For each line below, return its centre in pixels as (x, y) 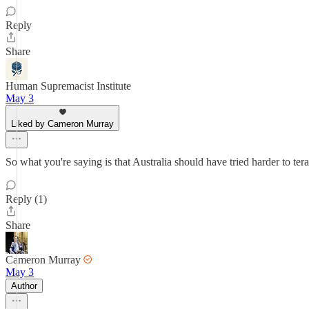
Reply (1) (26, 199)
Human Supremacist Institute (68, 86)
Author (24, 286)
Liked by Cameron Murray (62, 124)
